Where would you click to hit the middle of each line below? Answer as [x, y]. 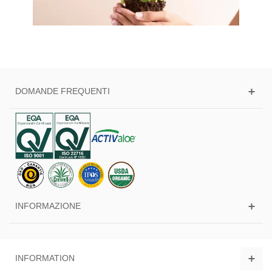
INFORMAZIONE [48, 206]
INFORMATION [45, 258]
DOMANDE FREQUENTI [63, 91]
